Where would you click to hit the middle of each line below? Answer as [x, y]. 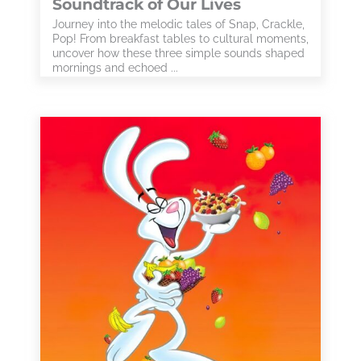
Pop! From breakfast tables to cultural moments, [180, 39]
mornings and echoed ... [115, 68]
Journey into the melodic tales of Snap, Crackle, [178, 24]
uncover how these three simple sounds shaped [178, 53]
